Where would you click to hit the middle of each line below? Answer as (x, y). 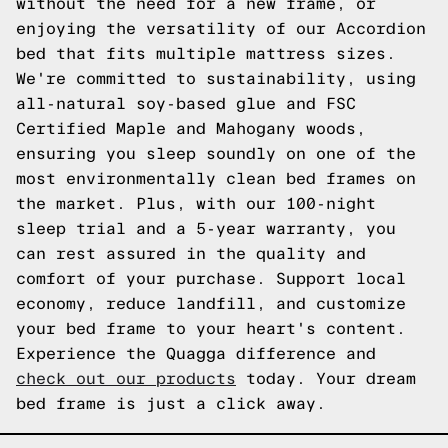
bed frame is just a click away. (171, 403)
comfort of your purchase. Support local (211, 278)
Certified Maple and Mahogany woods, (191, 128)
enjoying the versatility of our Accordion (221, 28)
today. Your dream (326, 378)
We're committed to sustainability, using (216, 78)
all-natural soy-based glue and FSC (186, 103)
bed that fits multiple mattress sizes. (206, 53)
